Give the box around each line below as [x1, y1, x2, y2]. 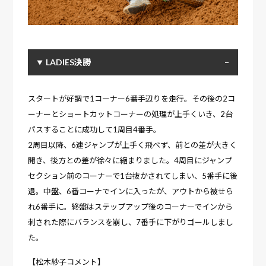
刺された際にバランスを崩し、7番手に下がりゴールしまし [28, 217, 234, 227]
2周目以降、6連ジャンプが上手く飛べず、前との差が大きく [28, 140, 237, 150]
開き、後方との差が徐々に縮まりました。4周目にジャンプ [28, 156, 233, 166]
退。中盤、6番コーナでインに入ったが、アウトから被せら [28, 186, 234, 197]
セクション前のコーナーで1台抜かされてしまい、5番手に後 [28, 171, 238, 181]
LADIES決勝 [46, 57, 91, 68]
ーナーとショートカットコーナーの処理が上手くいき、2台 [28, 109, 233, 119]
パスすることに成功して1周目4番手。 [28, 125, 161, 135]
